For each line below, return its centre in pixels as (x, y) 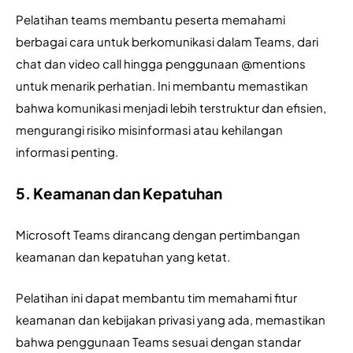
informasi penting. (67, 152)
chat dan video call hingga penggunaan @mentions (161, 64)
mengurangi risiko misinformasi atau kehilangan (149, 130)
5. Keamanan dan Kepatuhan (119, 193)
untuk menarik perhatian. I (88, 86)
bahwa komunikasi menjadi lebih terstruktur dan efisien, (171, 108)
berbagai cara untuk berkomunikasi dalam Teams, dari (167, 42)
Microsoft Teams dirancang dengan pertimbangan (158, 235)
